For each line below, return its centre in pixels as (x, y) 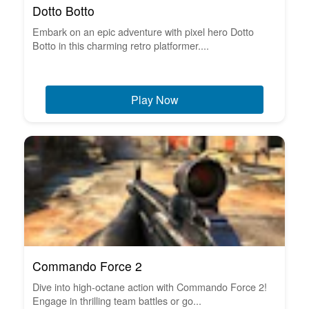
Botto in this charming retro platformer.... (121, 45)
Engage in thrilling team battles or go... (117, 300)
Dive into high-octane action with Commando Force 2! (150, 286)
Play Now (154, 99)
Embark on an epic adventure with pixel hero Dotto (143, 31)
